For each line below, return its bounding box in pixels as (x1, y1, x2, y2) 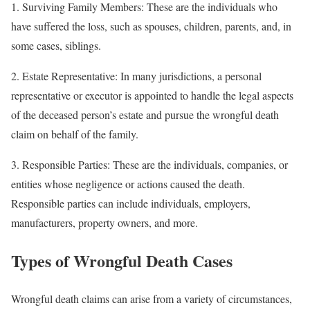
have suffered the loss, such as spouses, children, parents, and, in (11, 18, 291, 33)
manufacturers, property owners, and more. (11, 215, 198, 230)
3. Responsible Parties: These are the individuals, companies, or (11, 156, 288, 172)
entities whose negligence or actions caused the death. (11, 176, 245, 191)
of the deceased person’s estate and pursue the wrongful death (11, 107, 279, 122)
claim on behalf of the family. (11, 126, 138, 141)
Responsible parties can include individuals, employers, (11, 195, 250, 210)
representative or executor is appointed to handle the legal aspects (11, 87, 293, 102)
